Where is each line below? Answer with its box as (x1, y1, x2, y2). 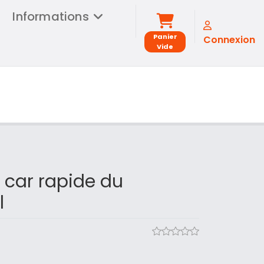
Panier (153, 31, 177, 41)
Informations (12, 8, 89, 25)
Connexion (203, 33, 255, 47)
